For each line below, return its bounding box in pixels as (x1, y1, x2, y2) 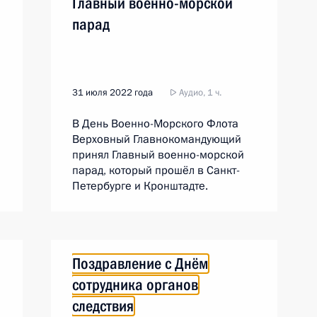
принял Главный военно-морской (72, 147, 244, 163)
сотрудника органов (72, 276, 198, 294)
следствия (72, 297, 134, 315)
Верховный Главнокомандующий (72, 132, 241, 147)
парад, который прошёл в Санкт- (72, 163, 240, 178)
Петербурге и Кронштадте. (72, 178, 208, 194)
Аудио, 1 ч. (177, 86, 221, 99)
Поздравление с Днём (72, 255, 208, 272)
